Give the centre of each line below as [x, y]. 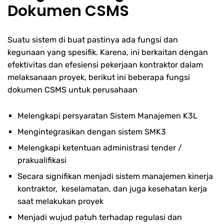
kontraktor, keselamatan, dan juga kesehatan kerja [112, 189]
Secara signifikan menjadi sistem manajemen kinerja [115, 176]
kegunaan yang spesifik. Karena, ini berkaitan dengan [108, 52]
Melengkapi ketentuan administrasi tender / [100, 148]
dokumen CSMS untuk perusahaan [72, 89]
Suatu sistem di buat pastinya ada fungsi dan [93, 39]
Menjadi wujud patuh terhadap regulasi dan [100, 217]
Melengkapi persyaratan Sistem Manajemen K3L [107, 116]
